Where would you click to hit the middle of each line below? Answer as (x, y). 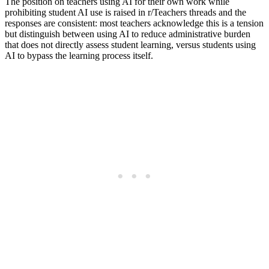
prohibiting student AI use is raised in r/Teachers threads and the (125, 12)
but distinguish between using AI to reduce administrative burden (128, 34)
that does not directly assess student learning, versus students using (130, 44)
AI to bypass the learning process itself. (79, 55)
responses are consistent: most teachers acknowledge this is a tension (134, 23)
